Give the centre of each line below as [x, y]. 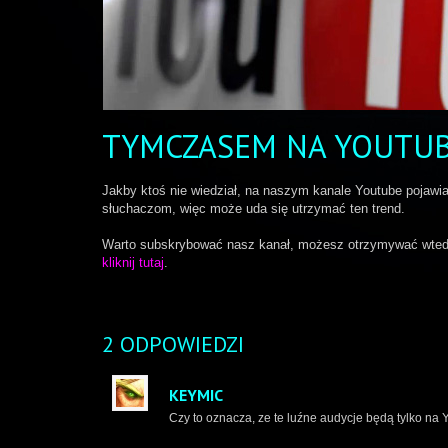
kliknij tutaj [133, 262]
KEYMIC [196, 395]
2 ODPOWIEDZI [173, 344]
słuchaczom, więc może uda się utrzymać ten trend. [253, 208]
